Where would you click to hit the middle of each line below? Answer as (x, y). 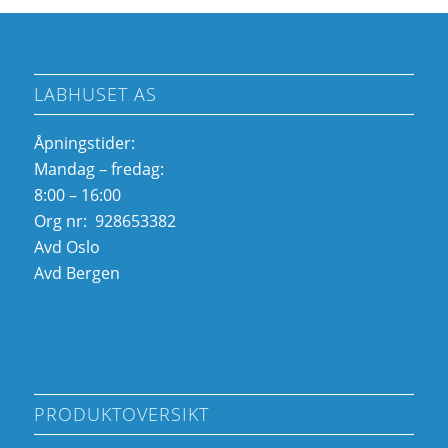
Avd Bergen (76, 272)
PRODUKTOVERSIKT (121, 414)
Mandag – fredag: (98, 168)
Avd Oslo (66, 246)
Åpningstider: (84, 142)
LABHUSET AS (95, 93)
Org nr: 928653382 (104, 220)
